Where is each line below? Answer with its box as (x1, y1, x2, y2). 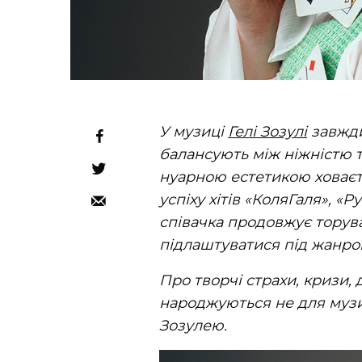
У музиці (159, 123, 229, 141)
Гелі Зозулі (228, 123, 308, 141)
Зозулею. (159, 317, 227, 335)
